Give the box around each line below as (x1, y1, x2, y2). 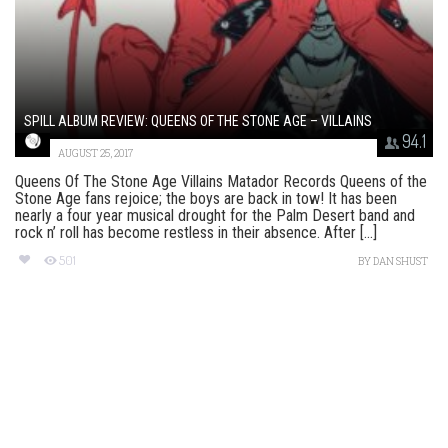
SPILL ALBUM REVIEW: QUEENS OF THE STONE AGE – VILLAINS (24, 113, 372, 130)
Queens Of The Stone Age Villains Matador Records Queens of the (15, 172, 427, 192)
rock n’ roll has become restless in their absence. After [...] (15, 223, 377, 243)
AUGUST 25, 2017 (58, 147, 133, 161)
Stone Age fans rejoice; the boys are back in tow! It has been (15, 189, 397, 209)
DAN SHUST (373, 255, 428, 269)
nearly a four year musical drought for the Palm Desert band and (15, 206, 415, 226)
